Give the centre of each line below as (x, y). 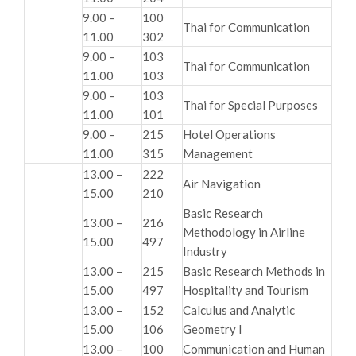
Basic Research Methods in (254, 271)
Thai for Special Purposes (250, 104)
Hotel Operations (229, 134)
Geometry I (213, 329)
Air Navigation (222, 183)
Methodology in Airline (244, 232)
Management (218, 153)
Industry (205, 251)
